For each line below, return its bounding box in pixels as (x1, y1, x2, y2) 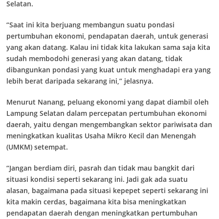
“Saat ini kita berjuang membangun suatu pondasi (6, 20, 175, 29)
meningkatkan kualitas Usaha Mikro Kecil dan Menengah (6, 131, 196, 140)
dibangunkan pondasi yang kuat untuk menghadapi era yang (6, 65, 211, 74)
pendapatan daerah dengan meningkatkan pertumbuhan (6, 208, 197, 218)
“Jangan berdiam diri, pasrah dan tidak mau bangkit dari (6, 163, 195, 173)
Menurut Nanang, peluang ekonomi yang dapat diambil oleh (6, 97, 209, 107)
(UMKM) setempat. (6, 142, 68, 152)
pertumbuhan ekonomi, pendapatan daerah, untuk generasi (6, 31, 208, 41)
